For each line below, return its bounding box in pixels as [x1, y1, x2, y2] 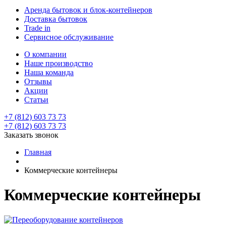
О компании [24, 50, 67, 59]
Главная [24, 148, 51, 156]
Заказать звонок [4, 131, 59, 139]
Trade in [24, 24, 50, 32]
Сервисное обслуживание [24, 33, 114, 41]
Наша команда [24, 68, 74, 77]
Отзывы [24, 77, 52, 86]
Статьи [24, 95, 48, 104]
